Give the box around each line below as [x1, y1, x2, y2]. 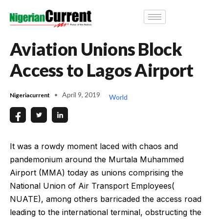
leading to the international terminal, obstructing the [10, 207, 201, 218]
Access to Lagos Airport [10, 59, 194, 81]
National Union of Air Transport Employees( [10, 181, 175, 191]
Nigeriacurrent [10, 91, 50, 99]
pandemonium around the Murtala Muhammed [10, 154, 184, 165]
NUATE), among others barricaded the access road [10, 194, 201, 204]
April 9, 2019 [62, 90, 100, 99]
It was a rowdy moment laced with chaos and [10, 141, 178, 152]
